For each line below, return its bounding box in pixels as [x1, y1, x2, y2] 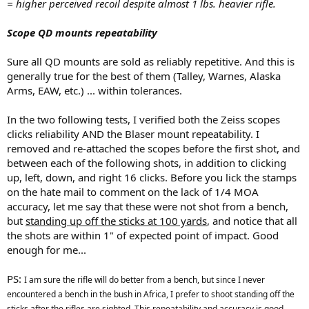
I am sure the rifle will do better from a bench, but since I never [24, 274, 265, 286]
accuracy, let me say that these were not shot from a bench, [7, 199, 288, 214]
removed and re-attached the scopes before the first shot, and [7, 141, 300, 156]
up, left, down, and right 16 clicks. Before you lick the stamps [7, 170, 297, 185]
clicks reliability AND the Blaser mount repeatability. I [7, 127, 259, 141]
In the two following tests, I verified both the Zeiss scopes [7, 112, 280, 127]
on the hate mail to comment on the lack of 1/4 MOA [7, 185, 259, 199]
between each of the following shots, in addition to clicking [7, 156, 286, 170]
